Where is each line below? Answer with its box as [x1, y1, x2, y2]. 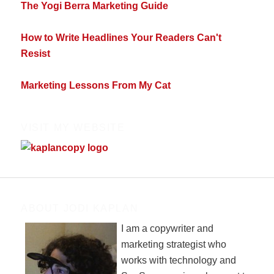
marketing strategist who [121, 239, 227, 250]
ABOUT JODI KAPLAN [21, 203, 139, 214]
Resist [21, 48, 51, 59]
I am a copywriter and [121, 223, 214, 234]
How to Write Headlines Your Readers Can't [21, 32, 222, 43]
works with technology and [121, 255, 237, 266]
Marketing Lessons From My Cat [21, 80, 171, 91]
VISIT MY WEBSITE [21, 122, 125, 133]
